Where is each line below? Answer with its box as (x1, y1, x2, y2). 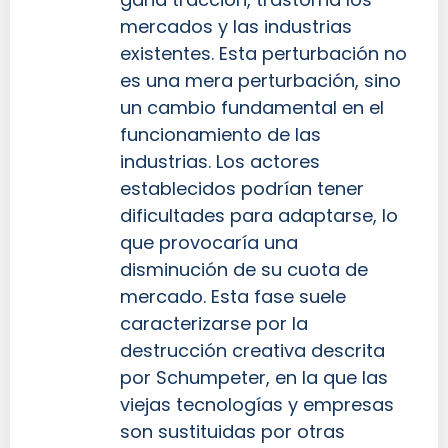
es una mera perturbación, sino (120, 67, 401, 93)
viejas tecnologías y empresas (120, 391, 394, 417)
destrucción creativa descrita (120, 337, 385, 363)
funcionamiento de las (120, 121, 321, 147)
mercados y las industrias (120, 13, 352, 39)
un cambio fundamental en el (120, 94, 384, 120)
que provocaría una (120, 229, 298, 255)
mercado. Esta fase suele (120, 283, 346, 309)
